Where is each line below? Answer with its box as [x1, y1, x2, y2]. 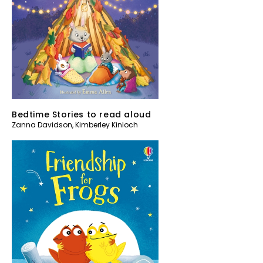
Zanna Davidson [12, 120, 72, 130]
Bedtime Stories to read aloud [12, 109, 151, 121]
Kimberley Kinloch [75, 120, 138, 130]
